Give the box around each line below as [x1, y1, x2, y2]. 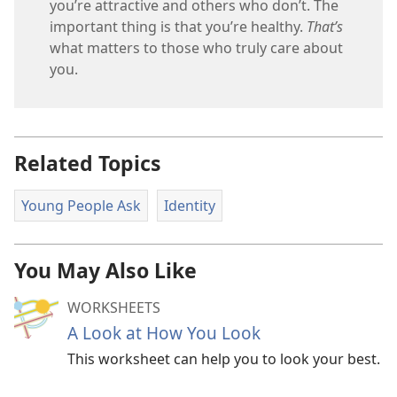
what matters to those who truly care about [50, 38, 343, 58]
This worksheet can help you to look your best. [67, 348, 380, 369]
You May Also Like [14, 255, 197, 284]
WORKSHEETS [67, 297, 160, 317]
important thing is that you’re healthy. [50, 17, 307, 37]
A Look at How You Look [67, 320, 261, 345]
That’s [307, 17, 343, 37]
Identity [163, 196, 215, 216]
